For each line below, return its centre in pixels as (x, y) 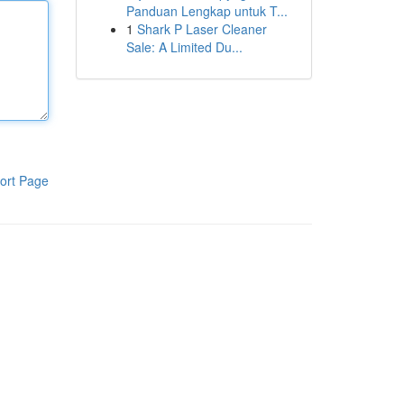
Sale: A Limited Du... (184, 47)
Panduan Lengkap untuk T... (207, 11)
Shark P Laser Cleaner (202, 29)
